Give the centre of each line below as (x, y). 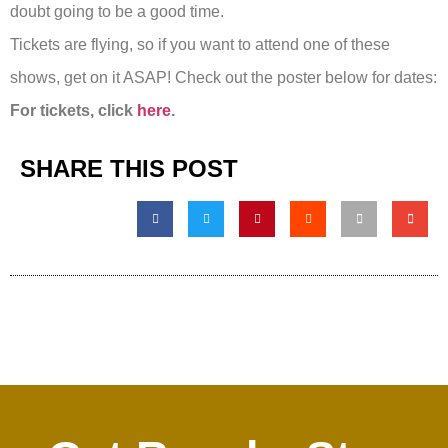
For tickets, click (73, 110)
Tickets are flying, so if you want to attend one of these (200, 44)
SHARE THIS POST (129, 168)
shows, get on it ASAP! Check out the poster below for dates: (223, 77)
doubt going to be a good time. (117, 11)
